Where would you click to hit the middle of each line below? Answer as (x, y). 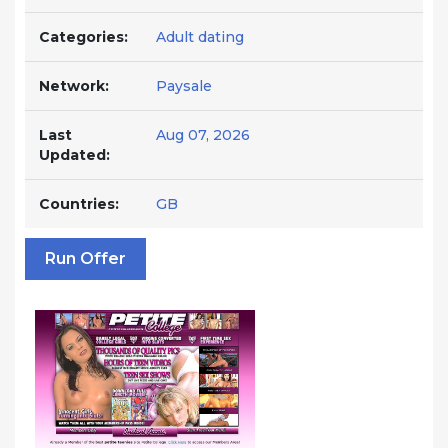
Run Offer (85, 258)
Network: (74, 86)
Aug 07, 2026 (203, 135)
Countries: (79, 204)
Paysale (184, 86)
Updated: (74, 155)
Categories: (83, 37)
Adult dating (200, 37)
